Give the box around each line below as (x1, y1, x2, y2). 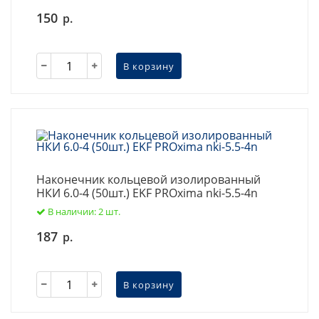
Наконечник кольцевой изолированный (36, 172, 261, 187)
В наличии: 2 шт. (48, 205, 120, 218)
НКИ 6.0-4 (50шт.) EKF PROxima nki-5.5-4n (36, 185, 258, 201)
